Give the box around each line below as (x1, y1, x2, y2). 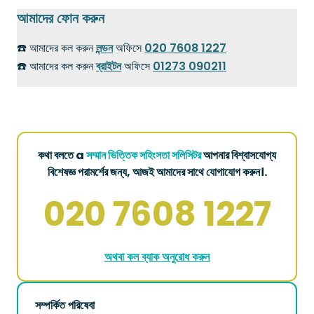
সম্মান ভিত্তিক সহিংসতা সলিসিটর (86, 146, 201, 163)
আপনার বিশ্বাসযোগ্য (201, 146, 276, 163)
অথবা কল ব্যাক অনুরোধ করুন (104, 248, 210, 265)
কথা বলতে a (38, 146, 86, 163)
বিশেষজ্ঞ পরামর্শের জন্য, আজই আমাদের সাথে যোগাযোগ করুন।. (47, 163, 267, 180)
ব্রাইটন (96, 57, 121, 74)
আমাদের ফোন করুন (17, 8, 104, 28)
